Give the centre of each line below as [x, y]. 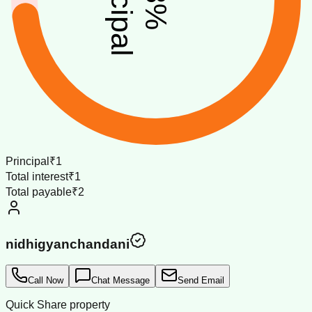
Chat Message [120, 281]
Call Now [46, 281]
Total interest [37, 176]
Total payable [39, 192]
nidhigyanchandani [68, 244]
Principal [28, 161]
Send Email [201, 281]
